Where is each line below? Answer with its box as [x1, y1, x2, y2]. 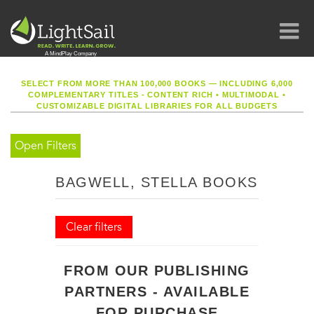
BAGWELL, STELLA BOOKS [55, 175, 258, 190]
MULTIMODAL [219, 90, 282, 99]
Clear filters [66, 220, 122, 234]
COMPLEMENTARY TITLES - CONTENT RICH [28, 90, 217, 99]
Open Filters [15, 139, 76, 153]
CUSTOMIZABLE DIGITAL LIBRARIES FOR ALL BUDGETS [36, 102, 278, 110]
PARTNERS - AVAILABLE [64, 284, 250, 299]
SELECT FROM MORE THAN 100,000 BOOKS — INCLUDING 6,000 [21, 79, 293, 88]
